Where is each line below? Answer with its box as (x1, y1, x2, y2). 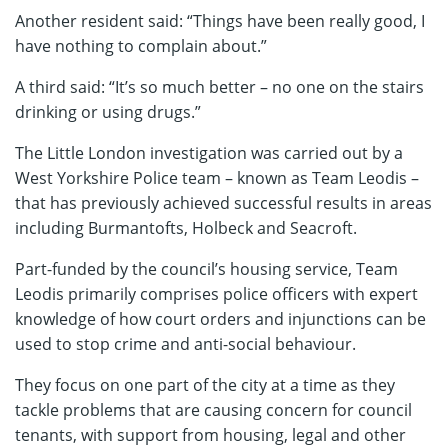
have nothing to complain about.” (15, 35, 267, 57)
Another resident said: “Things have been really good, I (15, 10, 425, 32)
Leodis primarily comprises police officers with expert (15, 283, 418, 305)
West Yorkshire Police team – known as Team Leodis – (15, 167, 419, 189)
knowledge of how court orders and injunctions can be (15, 308, 426, 330)
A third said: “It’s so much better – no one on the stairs (15, 76, 424, 98)
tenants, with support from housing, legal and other (15, 424, 406, 446)
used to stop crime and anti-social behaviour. (15, 333, 356, 355)
